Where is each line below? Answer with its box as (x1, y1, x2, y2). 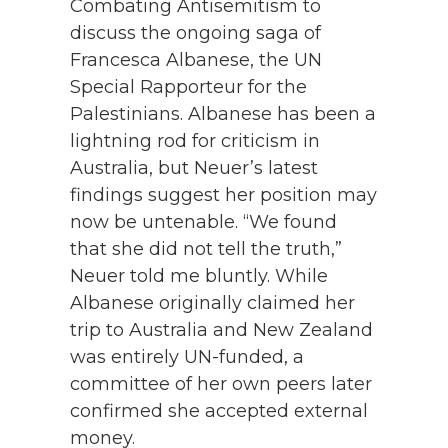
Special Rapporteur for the (70, 76, 307, 99)
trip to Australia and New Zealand (70, 319, 373, 342)
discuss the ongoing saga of (70, 22, 321, 45)
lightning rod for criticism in (70, 130, 320, 153)
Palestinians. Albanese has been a (70, 103, 376, 126)
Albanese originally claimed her (70, 292, 355, 315)
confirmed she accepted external (70, 400, 368, 423)
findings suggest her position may (70, 184, 377, 207)
